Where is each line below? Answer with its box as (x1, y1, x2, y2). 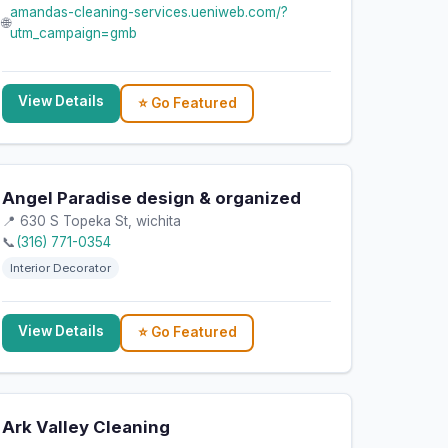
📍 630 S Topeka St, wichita (2, 212, 182, 229)
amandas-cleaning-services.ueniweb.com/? (10, 4, 289, 21)
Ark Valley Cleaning (2, 416, 171, 437)
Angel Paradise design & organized (2, 187, 302, 208)
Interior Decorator (10, 260, 112, 275)
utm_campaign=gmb (10, 25, 138, 42)
